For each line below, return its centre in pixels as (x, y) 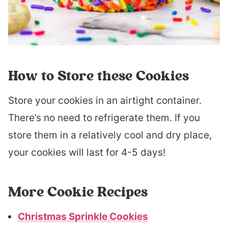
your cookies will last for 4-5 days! (87, 152)
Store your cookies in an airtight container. (105, 100)
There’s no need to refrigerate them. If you (104, 118)
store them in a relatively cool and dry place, (110, 135)
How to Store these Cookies (98, 75)
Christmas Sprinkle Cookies (83, 216)
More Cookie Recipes (78, 191)
